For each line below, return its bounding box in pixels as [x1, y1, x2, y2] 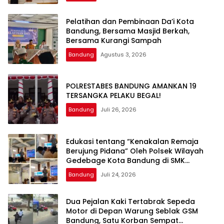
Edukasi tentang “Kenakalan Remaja [66, 136, 198, 146]
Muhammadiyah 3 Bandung [66, 164, 166, 175]
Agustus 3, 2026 [100, 50, 146, 58]
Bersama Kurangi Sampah [66, 35, 161, 45]
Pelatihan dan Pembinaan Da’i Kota [66, 16, 194, 26]
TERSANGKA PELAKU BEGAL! [66, 90, 161, 101]
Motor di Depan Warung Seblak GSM [66, 205, 198, 216]
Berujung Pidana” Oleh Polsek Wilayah [66, 145, 203, 156]
